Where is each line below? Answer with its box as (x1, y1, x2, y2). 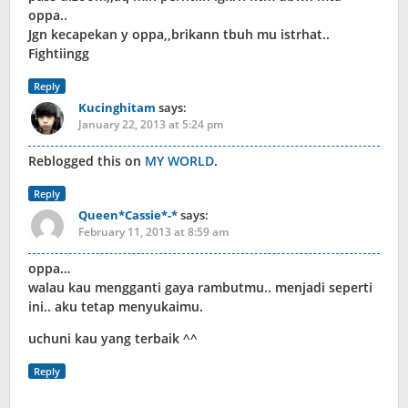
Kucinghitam (78, 99, 156, 117)
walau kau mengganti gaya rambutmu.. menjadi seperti (28, 279, 372, 297)
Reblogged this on (28, 152, 145, 170)
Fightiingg (28, 45, 89, 63)
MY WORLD (145, 152, 214, 170)
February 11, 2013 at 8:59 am (78, 224, 229, 240)
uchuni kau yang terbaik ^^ (28, 330, 198, 348)
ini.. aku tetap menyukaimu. (28, 298, 203, 316)
